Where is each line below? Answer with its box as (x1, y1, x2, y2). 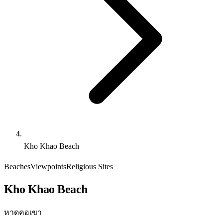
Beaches (4, 162, 30, 171)
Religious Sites (66, 162, 113, 171)
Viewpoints (30, 162, 66, 171)
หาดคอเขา (4, 208, 42, 217)
